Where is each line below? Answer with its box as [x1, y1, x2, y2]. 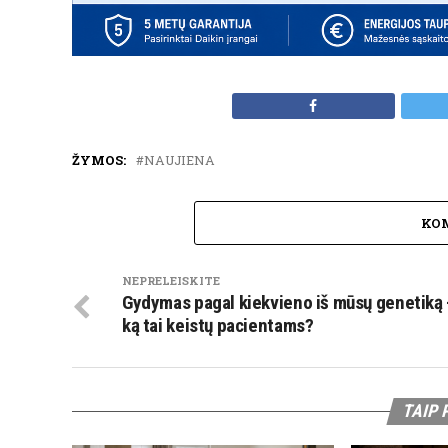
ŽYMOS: [72, 152, 126, 169]
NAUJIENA [144, 152, 215, 169]
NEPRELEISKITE [122, 273, 220, 289]
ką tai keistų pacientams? [122, 314, 314, 338]
